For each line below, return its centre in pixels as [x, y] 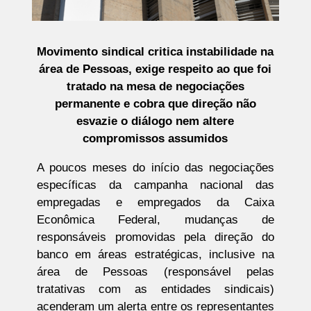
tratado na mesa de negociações [155, 87]
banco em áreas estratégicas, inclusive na [155, 255]
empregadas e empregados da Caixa [155, 203]
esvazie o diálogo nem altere [155, 121]
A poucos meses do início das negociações [155, 168]
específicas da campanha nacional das [155, 185]
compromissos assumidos [155, 139]
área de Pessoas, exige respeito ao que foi [155, 69]
